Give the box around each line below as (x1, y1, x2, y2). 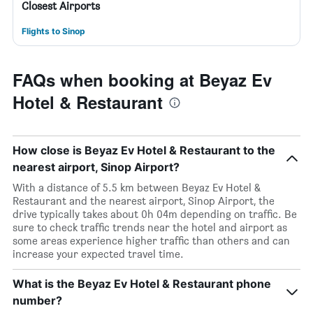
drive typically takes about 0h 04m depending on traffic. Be (13, 208, 297, 221)
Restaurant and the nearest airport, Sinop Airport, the (13, 194, 275, 208)
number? (13, 293, 62, 307)
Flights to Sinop (22, 26, 85, 36)
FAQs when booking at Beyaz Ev (13, 68, 272, 92)
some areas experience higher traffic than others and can (13, 234, 290, 247)
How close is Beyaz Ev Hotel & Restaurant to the (13, 143, 275, 157)
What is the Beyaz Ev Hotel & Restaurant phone (13, 277, 271, 291)
